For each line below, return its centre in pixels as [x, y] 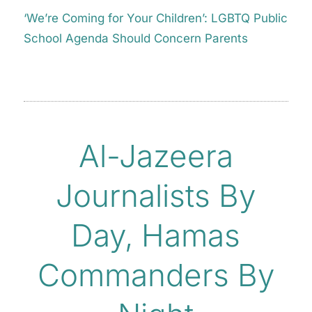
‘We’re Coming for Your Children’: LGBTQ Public [155, 18]
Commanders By [156, 275]
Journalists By [156, 196]
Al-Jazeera [156, 156]
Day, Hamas [156, 236]
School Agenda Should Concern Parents [135, 38]
